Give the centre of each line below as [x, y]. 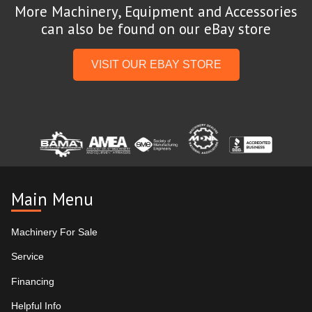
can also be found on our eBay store [156, 29]
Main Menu [52, 199]
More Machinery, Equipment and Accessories [156, 12]
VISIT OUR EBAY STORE [156, 65]
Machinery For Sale [54, 232]
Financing [33, 281]
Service [28, 257]
